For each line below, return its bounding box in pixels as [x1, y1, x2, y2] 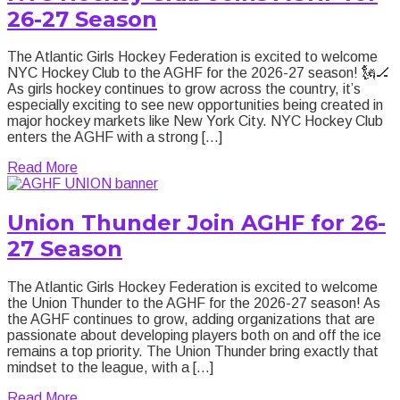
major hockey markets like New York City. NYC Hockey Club [7, 113, 383, 129]
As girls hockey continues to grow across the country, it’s [7, 81, 361, 97]
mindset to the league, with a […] [7, 360, 213, 376]
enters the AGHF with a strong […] [7, 129, 222, 146]
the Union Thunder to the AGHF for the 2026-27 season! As [7, 296, 380, 312]
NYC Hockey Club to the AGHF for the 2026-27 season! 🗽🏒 [7, 65, 390, 81]
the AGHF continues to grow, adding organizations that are [7, 312, 375, 328]
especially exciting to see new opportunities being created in [7, 97, 383, 113]
